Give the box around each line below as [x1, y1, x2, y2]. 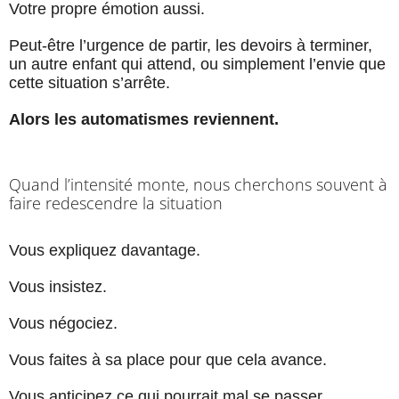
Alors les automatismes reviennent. [9, 110, 279, 129]
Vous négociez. [9, 314, 118, 333]
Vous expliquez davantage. [9, 241, 200, 260]
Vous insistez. [9, 278, 107, 297]
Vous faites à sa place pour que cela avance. [9, 351, 327, 370]
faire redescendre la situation [9, 192, 223, 215]
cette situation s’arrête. [9, 74, 170, 93]
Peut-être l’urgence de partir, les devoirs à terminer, [9, 37, 372, 55]
